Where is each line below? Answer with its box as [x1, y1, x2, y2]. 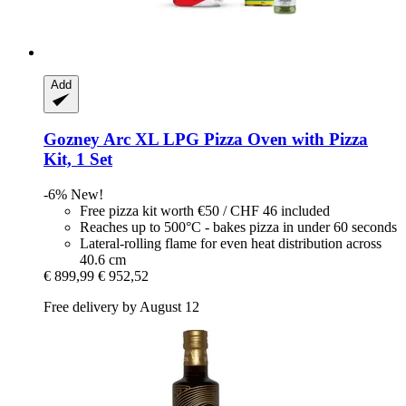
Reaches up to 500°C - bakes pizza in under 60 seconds [80, 219, 397, 236]
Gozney [43, 130, 100, 150]
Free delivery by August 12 [43, 299, 199, 315]
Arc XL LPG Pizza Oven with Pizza [100, 130, 368, 150]
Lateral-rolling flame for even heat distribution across [80, 236, 382, 252]
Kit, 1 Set [43, 150, 112, 169]
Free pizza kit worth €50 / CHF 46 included [80, 203, 330, 219]
